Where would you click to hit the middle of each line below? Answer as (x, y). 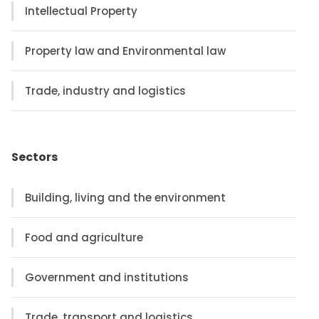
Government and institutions (107, 277)
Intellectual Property (82, 11)
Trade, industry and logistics (106, 90)
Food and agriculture (84, 237)
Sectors (35, 157)
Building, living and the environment (126, 197)
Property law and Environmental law (126, 51)
